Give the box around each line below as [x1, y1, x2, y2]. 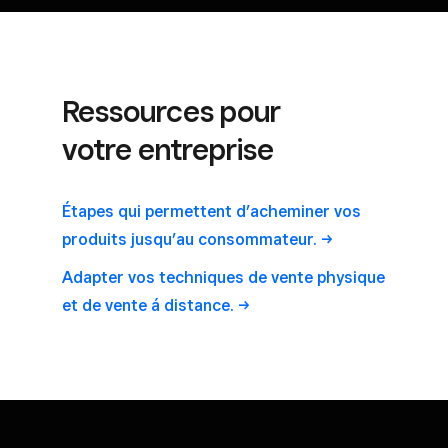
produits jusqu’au [62, 229, 198, 249]
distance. [164, 295, 234, 315]
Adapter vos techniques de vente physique [62, 267, 385, 287]
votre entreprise [62, 130, 274, 167]
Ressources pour [62, 92, 281, 129]
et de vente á [62, 295, 164, 315]
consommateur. [198, 229, 317, 249]
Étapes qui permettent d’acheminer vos [62, 201, 361, 221]
